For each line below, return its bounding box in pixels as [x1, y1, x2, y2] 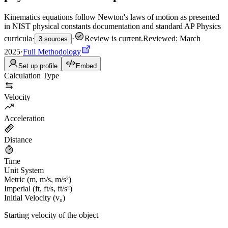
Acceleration [4, 113, 45, 123]
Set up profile [18, 62, 58, 70]
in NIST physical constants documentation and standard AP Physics [4, 21, 221, 31]
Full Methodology [23, 47, 81, 56]
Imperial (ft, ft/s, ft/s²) [4, 184, 72, 193]
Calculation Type [4, 71, 59, 80]
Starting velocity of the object [4, 210, 98, 219]
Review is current [84, 34, 141, 43]
